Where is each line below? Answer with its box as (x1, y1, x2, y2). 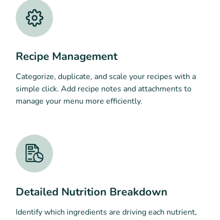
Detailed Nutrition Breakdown (16, 184, 167, 199)
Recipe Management (16, 49, 117, 64)
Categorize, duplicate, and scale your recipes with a (16, 71, 196, 82)
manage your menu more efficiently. (16, 96, 142, 107)
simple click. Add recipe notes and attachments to (16, 83, 192, 95)
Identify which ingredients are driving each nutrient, (16, 206, 197, 218)
